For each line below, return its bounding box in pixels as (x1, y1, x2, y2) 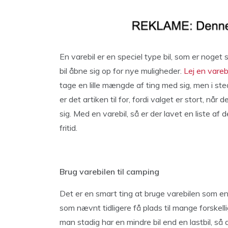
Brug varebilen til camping (60, 166, 159, 177)
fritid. (60, 123, 77, 133)
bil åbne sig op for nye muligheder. (60, 66, 184, 76)
